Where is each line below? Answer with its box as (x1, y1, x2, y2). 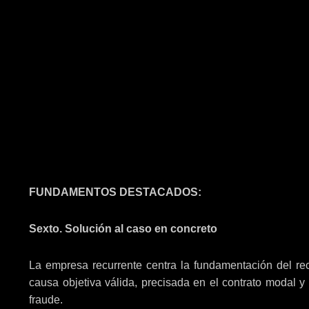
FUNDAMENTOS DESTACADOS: (29, 186, 201, 198)
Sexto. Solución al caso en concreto (29, 222, 217, 235)
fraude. (29, 293, 63, 306)
